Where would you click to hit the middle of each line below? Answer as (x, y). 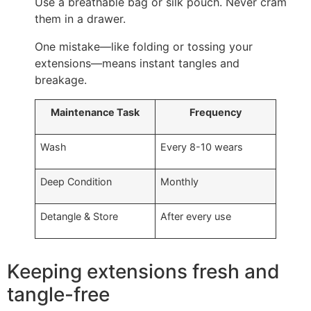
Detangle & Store (79, 216)
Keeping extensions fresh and (143, 271)
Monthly (180, 181)
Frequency (216, 112)
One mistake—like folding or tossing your (144, 46)
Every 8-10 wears (202, 146)
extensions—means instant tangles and (137, 63)
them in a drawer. (80, 18)
